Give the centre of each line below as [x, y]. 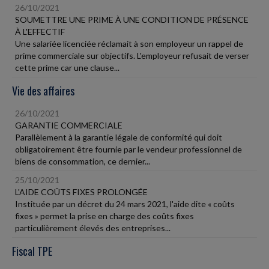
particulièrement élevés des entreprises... [93, 228]
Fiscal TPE [32, 251]
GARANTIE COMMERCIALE [69, 125]
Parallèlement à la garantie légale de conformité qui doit [119, 137]
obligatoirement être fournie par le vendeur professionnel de [128, 149]
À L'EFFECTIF [40, 31]
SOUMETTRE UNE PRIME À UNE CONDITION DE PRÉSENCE [132, 19]
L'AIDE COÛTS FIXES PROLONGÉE [81, 192]
